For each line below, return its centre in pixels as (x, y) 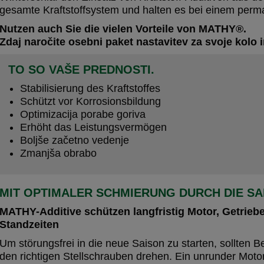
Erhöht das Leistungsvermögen (93, 127)
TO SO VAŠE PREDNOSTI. (81, 70)
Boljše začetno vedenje (75, 140)
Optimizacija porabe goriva (83, 114)
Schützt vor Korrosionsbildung (90, 101)
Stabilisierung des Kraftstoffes (90, 88)
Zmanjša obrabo (58, 153)
